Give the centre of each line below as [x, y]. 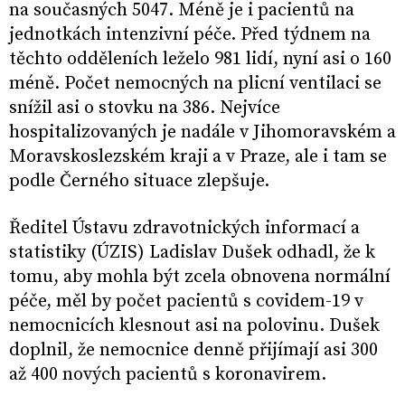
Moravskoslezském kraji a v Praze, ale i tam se [198, 157]
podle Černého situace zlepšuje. [139, 182]
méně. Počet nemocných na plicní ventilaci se [195, 84]
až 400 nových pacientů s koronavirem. [168, 375]
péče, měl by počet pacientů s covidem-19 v [186, 302]
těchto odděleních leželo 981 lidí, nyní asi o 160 [200, 60]
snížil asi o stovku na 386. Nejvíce [145, 108]
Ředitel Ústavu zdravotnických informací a [184, 229]
